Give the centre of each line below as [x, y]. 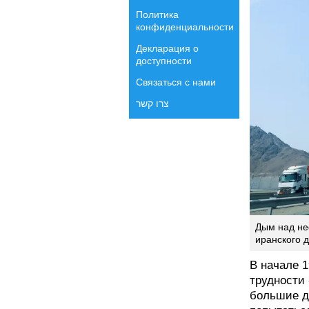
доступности [164, 61]
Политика [157, 14]
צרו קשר [152, 103]
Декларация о [167, 48]
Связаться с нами [176, 82]
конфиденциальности [185, 27]
